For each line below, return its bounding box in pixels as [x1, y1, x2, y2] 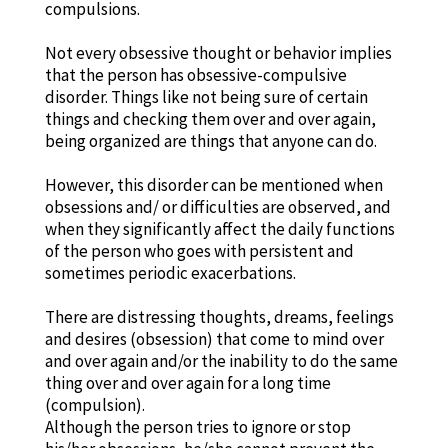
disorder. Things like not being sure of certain [44, 85, 368, 108]
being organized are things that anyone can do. [44, 129, 377, 152]
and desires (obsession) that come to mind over [44, 327, 384, 350]
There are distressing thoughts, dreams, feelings [44, 305, 394, 328]
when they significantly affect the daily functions [44, 217, 395, 240]
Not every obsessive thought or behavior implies [44, 41, 392, 64]
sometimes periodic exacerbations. [44, 261, 296, 284]
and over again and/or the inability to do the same [44, 349, 398, 372]
